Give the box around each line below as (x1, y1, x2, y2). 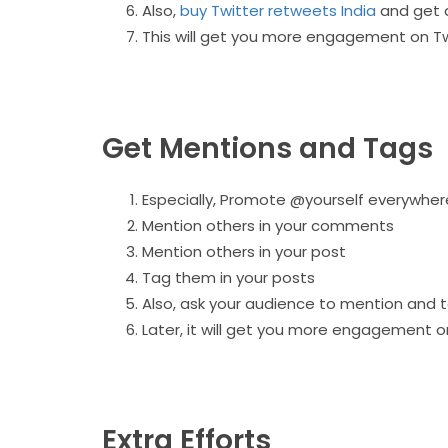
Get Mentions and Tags (102, 128, 433, 168)
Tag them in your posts (142, 266, 319, 288)
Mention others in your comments (142, 214, 394, 236)
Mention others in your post (142, 240, 346, 262)
